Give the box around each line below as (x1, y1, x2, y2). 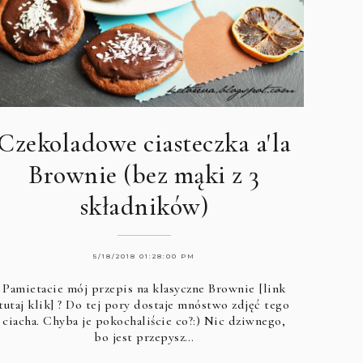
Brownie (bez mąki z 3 (28, 158, 260, 190)
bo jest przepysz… (94, 328, 194, 345)
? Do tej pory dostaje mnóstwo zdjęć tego (53, 296, 290, 313)
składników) (79, 190, 208, 222)
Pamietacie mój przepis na (2, 280, 152, 297)
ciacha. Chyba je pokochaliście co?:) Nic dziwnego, (2, 312, 286, 329)
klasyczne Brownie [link (152, 280, 286, 297)
